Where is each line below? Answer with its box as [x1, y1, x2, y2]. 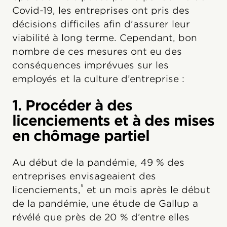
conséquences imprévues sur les [12, 60, 169, 71]
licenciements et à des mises [12, 112, 214, 130]
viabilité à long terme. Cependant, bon [12, 32, 197, 44]
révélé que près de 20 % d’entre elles [12, 212, 190, 223]
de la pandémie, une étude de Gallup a [12, 198, 198, 209]
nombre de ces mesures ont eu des [12, 46, 182, 57]
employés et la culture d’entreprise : [12, 73, 184, 85]
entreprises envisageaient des [12, 171, 156, 182]
